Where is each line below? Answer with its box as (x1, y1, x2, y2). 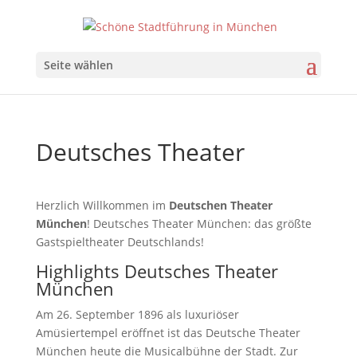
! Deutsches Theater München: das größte (86, 215, 312, 231)
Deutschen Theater (168, 197, 273, 213)
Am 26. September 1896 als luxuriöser (35, 306, 239, 322)
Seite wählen (43, 57, 113, 73)
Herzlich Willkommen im (35, 197, 169, 213)
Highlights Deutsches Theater (35, 258, 278, 283)
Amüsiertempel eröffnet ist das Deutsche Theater (35, 324, 300, 340)
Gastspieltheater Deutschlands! (35, 233, 204, 249)
